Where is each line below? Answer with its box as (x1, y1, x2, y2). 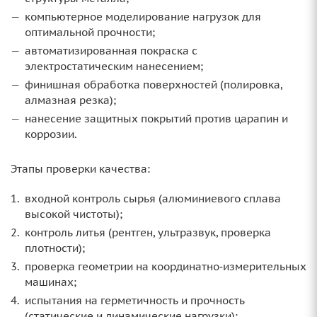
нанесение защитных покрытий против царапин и (25, 112, 288, 126)
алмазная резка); (25, 93, 116, 108)
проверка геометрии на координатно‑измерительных (25, 260, 306, 274)
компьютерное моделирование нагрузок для (25, 10, 261, 24)
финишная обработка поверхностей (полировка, (25, 78, 282, 92)
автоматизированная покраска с (25, 44, 197, 58)
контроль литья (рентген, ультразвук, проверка (25, 226, 271, 240)
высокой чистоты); (25, 207, 122, 221)
